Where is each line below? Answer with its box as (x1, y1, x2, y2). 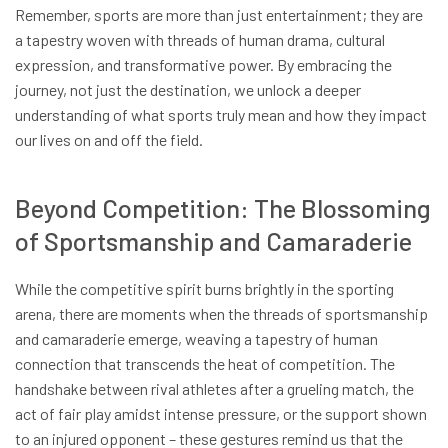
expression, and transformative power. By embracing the (15, 55, 392, 75)
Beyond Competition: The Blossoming (15, 191, 431, 223)
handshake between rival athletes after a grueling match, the (15, 379, 414, 399)
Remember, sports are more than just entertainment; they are (15, 5, 423, 25)
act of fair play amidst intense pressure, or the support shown (15, 404, 427, 424)
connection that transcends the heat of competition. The (15, 354, 395, 374)
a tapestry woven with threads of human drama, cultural (15, 30, 385, 50)
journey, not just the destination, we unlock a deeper (15, 80, 361, 100)
